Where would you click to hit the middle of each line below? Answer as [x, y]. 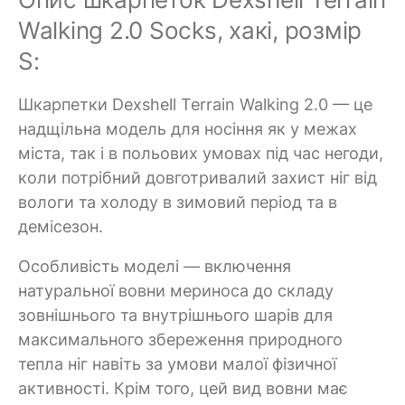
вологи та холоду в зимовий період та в [178, 202]
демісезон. [61, 226]
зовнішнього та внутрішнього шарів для [175, 315]
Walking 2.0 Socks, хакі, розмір [190, 30]
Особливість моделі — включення [155, 266]
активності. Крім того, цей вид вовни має [183, 388]
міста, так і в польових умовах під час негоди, [201, 153]
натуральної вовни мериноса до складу [176, 290]
